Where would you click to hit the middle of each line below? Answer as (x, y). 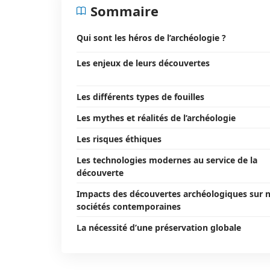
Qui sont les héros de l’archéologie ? (151, 38)
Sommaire (124, 11)
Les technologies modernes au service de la (167, 160)
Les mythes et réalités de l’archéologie (156, 118)
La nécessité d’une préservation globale (159, 228)
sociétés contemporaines (129, 206)
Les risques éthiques (119, 139)
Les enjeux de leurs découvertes (143, 63)
